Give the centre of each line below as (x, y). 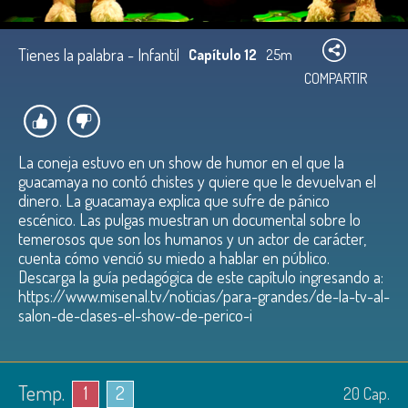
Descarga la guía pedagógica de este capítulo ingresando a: (201, 277)
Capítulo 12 (223, 55)
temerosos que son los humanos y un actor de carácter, (192, 239)
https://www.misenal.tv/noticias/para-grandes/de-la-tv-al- (204, 296)
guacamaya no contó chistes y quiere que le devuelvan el (197, 181)
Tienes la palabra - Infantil (99, 55)
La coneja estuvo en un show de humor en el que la (181, 162)
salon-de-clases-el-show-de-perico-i (135, 315)
